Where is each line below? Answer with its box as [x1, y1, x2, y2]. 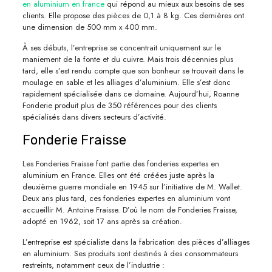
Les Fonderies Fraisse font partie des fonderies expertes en [22, 158, 219, 170]
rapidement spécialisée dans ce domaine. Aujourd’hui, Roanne [22, 88, 239, 100]
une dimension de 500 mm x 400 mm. [22, 21, 157, 33]
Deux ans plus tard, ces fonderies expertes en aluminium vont [22, 192, 230, 205]
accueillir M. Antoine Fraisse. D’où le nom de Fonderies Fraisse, [22, 204, 237, 216]
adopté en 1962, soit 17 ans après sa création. [22, 216, 182, 228]
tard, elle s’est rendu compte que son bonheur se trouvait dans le [22, 65, 243, 77]
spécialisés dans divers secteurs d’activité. [22, 111, 166, 123]
